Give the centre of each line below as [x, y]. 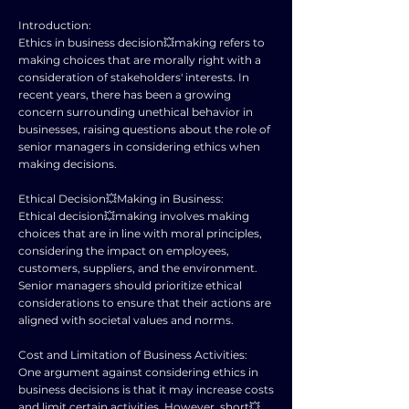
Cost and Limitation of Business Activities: [133, 355]
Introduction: [55, 25]
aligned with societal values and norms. [126, 320]
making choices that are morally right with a [140, 60]
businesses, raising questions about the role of [144, 129]
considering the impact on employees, [124, 251]
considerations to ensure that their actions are [145, 303]
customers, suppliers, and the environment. [138, 268]
